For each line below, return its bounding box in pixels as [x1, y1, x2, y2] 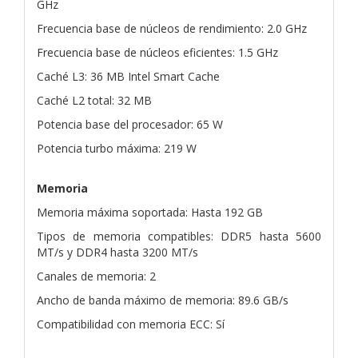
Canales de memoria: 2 [37, 268, 156, 284]
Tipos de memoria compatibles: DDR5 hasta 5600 [37, 228, 321, 244]
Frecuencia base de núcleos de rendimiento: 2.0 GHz [37, 20, 307, 36]
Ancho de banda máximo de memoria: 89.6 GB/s [37, 292, 288, 308]
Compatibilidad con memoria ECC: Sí [37, 316, 225, 332]
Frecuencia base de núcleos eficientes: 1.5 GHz [37, 44, 278, 60]
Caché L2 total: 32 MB [37, 92, 152, 108]
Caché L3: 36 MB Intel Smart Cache [37, 68, 220, 84]
